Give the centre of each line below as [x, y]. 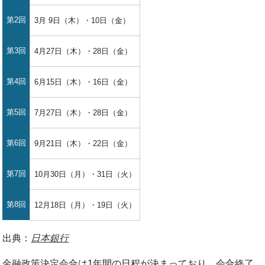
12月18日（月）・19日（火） [85, 205]
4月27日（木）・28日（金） [83, 51]
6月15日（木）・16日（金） [83, 82]
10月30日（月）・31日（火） [85, 174]
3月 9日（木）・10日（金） [82, 20]
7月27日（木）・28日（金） [83, 112]
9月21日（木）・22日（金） [83, 143]
